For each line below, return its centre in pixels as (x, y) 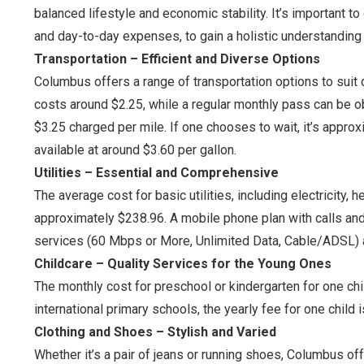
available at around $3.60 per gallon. (135, 150)
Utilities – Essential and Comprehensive (156, 173)
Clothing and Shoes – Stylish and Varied (155, 332)
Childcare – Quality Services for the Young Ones (183, 264)
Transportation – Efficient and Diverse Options (177, 59)
